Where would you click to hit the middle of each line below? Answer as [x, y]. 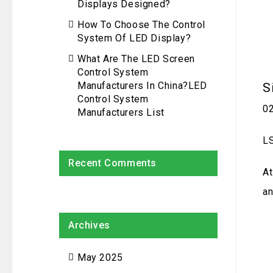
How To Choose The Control [142, 25]
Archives [89, 225]
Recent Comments [112, 163]
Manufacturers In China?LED [142, 86]
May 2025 [100, 257]
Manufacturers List [121, 112]
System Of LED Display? [134, 38]
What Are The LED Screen [136, 59]
